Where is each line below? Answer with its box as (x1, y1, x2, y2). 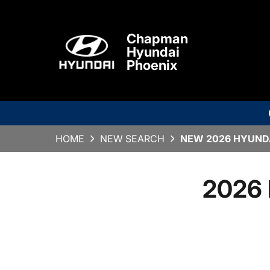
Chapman (127, 31, 188, 47)
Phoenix (127, 57, 177, 74)
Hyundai (127, 44, 180, 60)
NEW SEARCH (100, 133, 165, 145)
